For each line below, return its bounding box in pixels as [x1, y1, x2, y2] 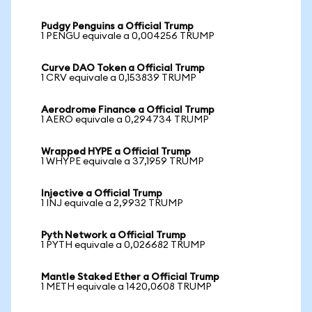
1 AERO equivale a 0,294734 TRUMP [41, 115, 209, 125]
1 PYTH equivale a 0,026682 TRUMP [41, 240, 205, 250]
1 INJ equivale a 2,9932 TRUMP [41, 198, 183, 208]
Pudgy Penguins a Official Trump [41, 22, 194, 31]
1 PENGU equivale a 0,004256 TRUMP [41, 31, 214, 41]
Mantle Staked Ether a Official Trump [41, 272, 219, 282]
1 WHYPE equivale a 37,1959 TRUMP [41, 157, 204, 166]
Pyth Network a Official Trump [41, 231, 186, 240]
